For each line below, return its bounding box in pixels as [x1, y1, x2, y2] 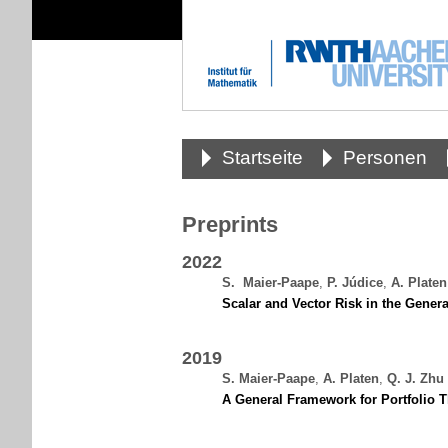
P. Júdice [327, 275, 383, 290]
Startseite [222, 147, 303, 168]
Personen [343, 147, 427, 168]
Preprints [182, 212, 278, 237]
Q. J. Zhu [387, 371, 444, 386]
